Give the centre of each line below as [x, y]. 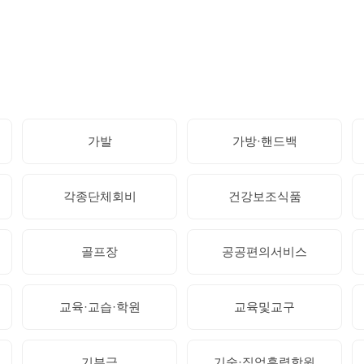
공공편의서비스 [264, 251]
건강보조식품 [264, 196]
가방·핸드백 [264, 141]
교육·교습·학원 [100, 306]
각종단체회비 [100, 196]
